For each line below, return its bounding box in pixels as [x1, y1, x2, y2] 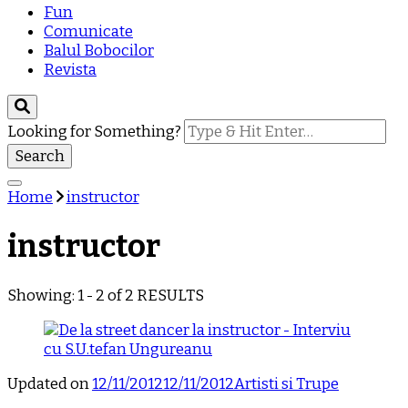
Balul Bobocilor [44, 41, 154, 60]
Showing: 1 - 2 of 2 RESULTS [7, 285, 204, 305]
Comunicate [44, 22, 133, 41]
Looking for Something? [7, 122, 184, 141]
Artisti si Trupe [234, 373, 339, 393]
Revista [44, 60, 97, 79]
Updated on [7, 373, 92, 393]
